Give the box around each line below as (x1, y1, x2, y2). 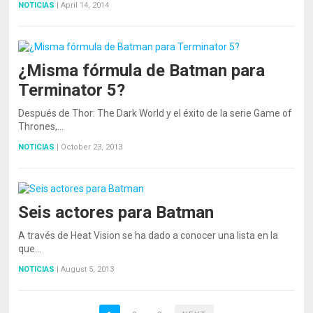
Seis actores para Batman (18, 202, 214, 222)
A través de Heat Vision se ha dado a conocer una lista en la (18, 229, 279, 241)
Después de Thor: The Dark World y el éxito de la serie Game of (18, 107, 293, 119)
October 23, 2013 (61, 142, 123, 152)
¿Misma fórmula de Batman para (18, 60, 265, 80)
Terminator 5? (18, 80, 126, 100)
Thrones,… (18, 120, 64, 132)
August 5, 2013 (61, 264, 115, 274)
